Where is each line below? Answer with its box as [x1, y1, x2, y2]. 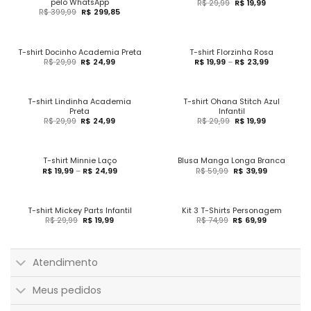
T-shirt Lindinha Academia [28, 96, 131, 107]
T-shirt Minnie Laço [42, 155, 117, 167]
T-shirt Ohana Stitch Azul [183, 96, 280, 107]
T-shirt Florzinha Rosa [190, 47, 274, 58]
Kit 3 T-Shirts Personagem [181, 205, 282, 216]
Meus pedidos [33, 283, 102, 298]
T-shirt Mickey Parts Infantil [27, 205, 132, 216]
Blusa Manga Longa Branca [178, 155, 285, 167]
